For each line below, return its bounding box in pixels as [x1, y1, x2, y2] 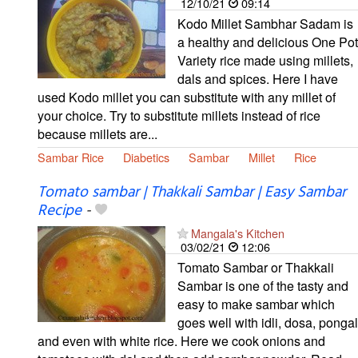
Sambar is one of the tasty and [177, 276, 348, 296]
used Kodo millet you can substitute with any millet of [38, 87, 336, 106]
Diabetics [123, 148, 169, 165]
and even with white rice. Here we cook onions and [38, 332, 325, 351]
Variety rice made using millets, [177, 50, 353, 70]
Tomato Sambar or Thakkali [177, 258, 334, 277]
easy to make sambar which [177, 295, 335, 314]
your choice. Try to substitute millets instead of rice [38, 105, 320, 125]
